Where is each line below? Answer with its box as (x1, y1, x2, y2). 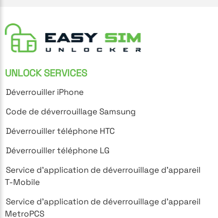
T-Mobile (5, 176, 40, 187)
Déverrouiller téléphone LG (6, 145, 109, 156)
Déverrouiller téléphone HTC (6, 125, 115, 136)
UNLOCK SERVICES (5, 66, 87, 79)
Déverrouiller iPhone (6, 86, 84, 97)
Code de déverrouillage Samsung (6, 106, 136, 117)
